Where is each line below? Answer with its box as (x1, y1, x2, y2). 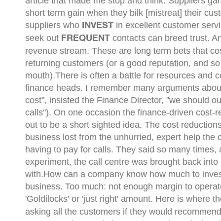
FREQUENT (61, 34, 113, 43)
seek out (25, 33, 62, 43)
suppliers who (25, 20, 82, 30)
